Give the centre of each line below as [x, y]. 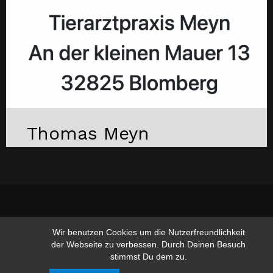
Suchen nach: [204, 260]
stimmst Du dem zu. [148, 257]
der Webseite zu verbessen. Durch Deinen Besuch [149, 244]
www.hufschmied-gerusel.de [136, 232]
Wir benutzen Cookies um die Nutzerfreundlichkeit [148, 232]
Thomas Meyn [88, 133]
